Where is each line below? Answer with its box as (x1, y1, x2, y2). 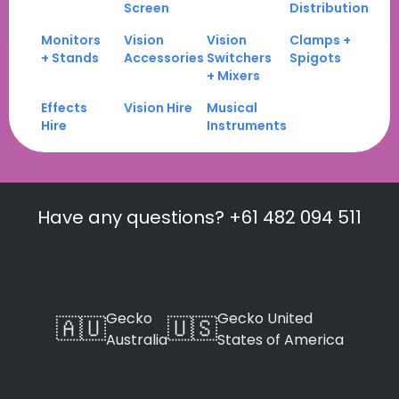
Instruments (207, 117, 287, 135)
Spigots (289, 49, 341, 68)
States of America (216, 329, 344, 350)
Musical (207, 99, 257, 118)
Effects (41, 99, 87, 118)
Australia (105, 329, 167, 350)
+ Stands (41, 49, 99, 68)
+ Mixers (207, 67, 260, 85)
